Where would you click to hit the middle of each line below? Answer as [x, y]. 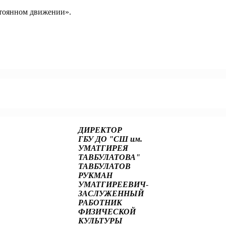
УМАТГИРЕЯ [103, 148]
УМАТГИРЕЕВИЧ [112, 184]
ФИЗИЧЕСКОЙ [107, 211]
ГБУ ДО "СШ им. [110, 139]
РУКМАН [95, 175]
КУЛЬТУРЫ [100, 220]
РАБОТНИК [100, 202]
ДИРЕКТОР [100, 130]
